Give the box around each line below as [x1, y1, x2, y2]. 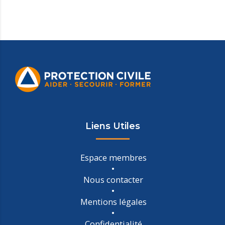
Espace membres [80, 152, 147, 164]
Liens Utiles [85, 121, 140, 132]
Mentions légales [80, 196, 147, 208]
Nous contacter [83, 174, 143, 186]
